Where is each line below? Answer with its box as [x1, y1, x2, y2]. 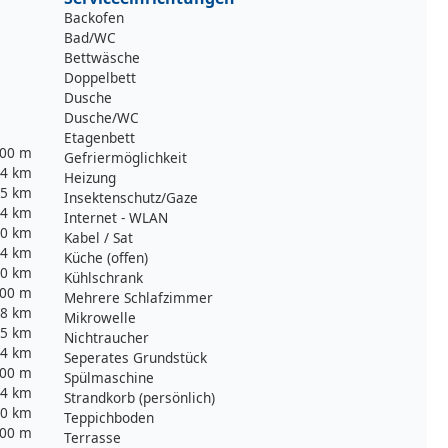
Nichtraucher [64, 327, 149, 347]
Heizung [64, 167, 116, 187]
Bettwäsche [64, 47, 140, 67]
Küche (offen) [64, 247, 148, 267]
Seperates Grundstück [64, 347, 207, 367]
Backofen [64, 7, 124, 27]
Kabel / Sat [64, 227, 133, 247]
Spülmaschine [64, 367, 154, 387]
